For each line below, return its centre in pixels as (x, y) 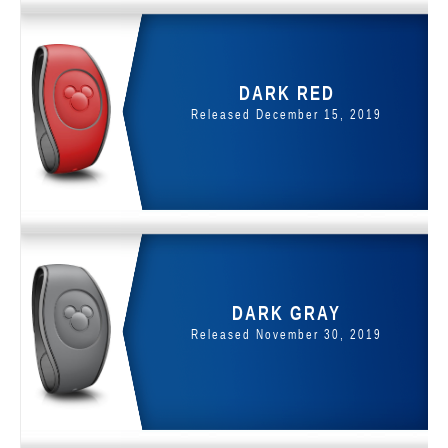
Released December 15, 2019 (286, 114)
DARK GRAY (286, 312)
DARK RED (286, 92)
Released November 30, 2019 (286, 334)
